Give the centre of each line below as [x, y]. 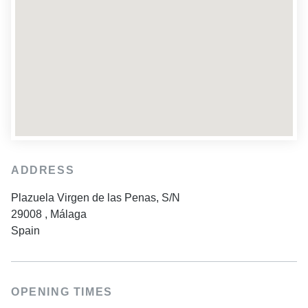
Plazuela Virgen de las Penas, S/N [96, 198]
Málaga [68, 214]
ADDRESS [43, 170]
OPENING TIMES [62, 292]
